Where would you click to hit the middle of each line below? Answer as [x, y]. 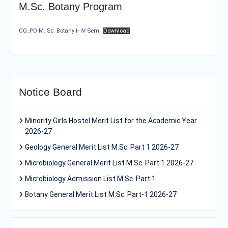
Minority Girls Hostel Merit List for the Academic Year [111, 121]
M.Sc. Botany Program [70, 7]
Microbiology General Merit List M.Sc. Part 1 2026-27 [109, 163]
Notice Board [50, 92]
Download [117, 31]
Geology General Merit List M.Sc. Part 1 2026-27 [102, 147]
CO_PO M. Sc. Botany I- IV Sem [59, 31]
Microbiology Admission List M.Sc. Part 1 [90, 179]
